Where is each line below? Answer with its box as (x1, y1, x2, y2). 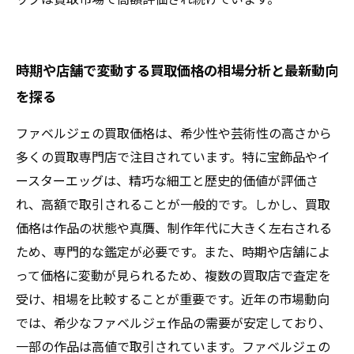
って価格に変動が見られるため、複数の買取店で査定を (16, 265, 331, 284)
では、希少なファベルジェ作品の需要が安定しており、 (16, 313, 331, 332)
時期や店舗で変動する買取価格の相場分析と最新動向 (16, 60, 338, 80)
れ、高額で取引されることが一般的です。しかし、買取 (16, 194, 330, 213)
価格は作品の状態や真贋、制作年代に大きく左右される (16, 218, 332, 237)
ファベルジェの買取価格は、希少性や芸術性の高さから (16, 123, 332, 142)
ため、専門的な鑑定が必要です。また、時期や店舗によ (16, 242, 330, 261)
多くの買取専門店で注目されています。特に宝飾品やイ (16, 147, 330, 166)
